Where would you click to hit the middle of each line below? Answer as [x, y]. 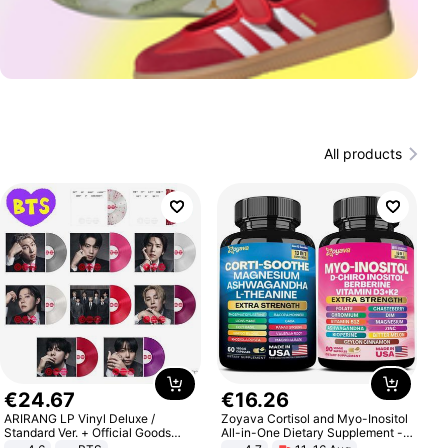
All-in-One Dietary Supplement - [311, 432]
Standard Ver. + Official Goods [88, 432]
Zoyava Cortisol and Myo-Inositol [314, 418]
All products [362, 153]
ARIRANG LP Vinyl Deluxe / [80, 418]
